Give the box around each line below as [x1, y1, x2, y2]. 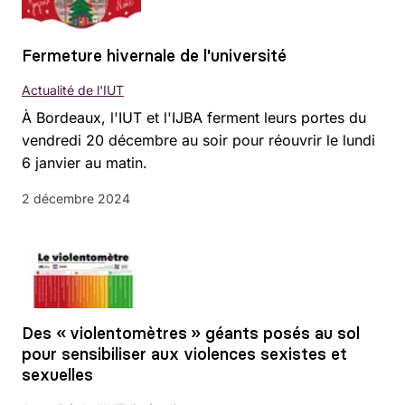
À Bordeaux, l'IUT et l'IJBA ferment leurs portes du [22, 108, 366, 127]
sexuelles [22, 363, 93, 385]
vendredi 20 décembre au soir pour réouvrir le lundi [22, 130, 375, 149]
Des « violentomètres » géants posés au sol [22, 322, 360, 344]
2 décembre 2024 [22, 190, 130, 206]
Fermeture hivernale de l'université [22, 44, 287, 66]
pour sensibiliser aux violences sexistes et [22, 343, 347, 364]
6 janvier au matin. [22, 153, 147, 172]
